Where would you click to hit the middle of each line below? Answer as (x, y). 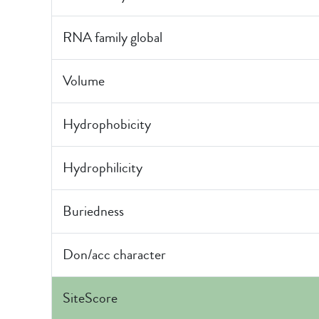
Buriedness (93, 211)
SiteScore (90, 298)
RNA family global (113, 37)
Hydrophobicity (107, 124)
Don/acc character (114, 255)
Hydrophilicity (103, 168)
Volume (84, 81)
